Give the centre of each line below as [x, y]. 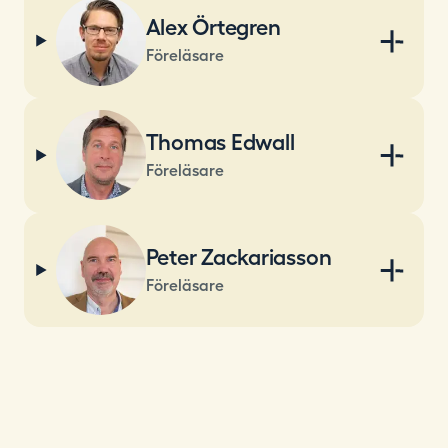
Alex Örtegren [213, 27]
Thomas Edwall [220, 141]
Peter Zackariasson [238, 256]
